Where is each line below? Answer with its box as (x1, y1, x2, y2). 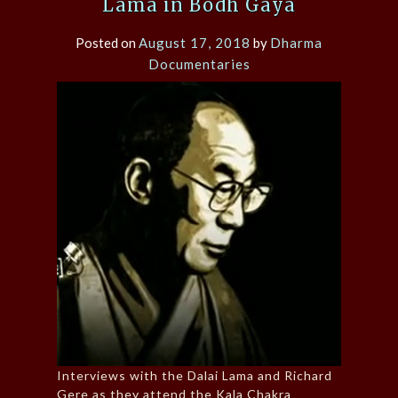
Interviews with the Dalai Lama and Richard (57, 368, 332, 384)
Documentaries (147, 56, 251, 73)
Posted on (76, 35, 139, 52)
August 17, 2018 (139, 35, 251, 52)
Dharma (270, 35, 322, 52)
